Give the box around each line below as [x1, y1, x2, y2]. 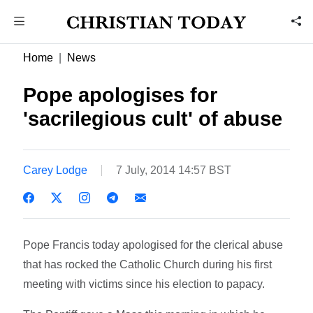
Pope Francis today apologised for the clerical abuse [23, 238, 284, 251]
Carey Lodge [23, 163, 88, 176]
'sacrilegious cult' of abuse [23, 108, 283, 130]
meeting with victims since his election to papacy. [23, 277, 265, 290]
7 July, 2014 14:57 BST [116, 163, 232, 176]
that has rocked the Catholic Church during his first [23, 258, 272, 270]
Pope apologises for [23, 84, 218, 106]
